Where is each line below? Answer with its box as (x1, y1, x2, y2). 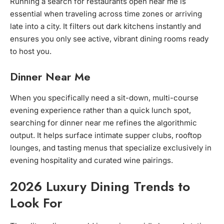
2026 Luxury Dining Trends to (10, 177, 190, 196)
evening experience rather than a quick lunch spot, (10, 105, 191, 115)
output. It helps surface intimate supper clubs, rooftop (10, 130, 201, 140)
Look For (10, 193, 62, 213)
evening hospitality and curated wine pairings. (10, 155, 173, 165)
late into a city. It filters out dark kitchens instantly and (10, 21, 201, 31)
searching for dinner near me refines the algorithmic (10, 118, 197, 128)
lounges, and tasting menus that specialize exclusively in (10, 143, 211, 153)
